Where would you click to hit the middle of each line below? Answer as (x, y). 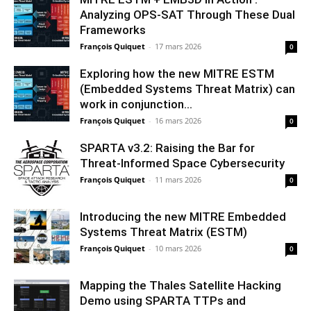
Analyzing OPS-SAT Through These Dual (187, 14)
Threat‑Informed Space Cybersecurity (182, 163)
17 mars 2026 (178, 46)
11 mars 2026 (178, 179)
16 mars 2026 (178, 120)
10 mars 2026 (178, 248)
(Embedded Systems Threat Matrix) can (187, 89)
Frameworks (113, 30)
